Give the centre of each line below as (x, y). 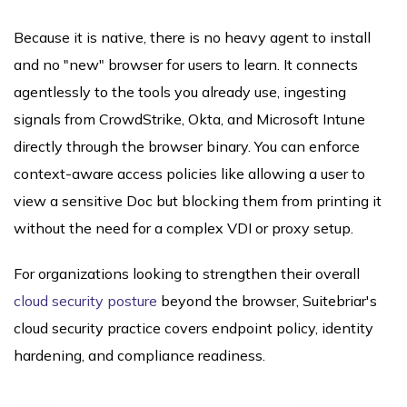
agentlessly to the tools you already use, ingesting (180, 92)
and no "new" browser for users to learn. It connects (186, 65)
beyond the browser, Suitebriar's (267, 301)
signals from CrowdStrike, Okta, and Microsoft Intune (189, 119)
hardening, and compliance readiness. (139, 356)
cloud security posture (85, 301)
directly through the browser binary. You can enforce (187, 147)
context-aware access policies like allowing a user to (189, 174)
